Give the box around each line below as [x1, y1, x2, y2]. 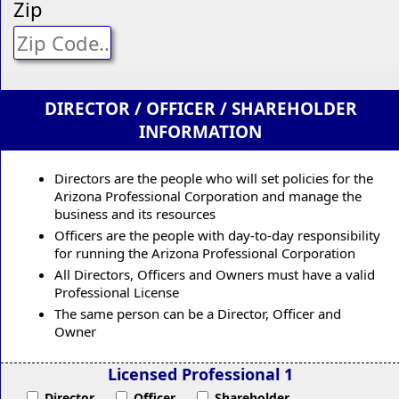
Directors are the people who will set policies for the [54, 168, 373, 187]
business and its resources [54, 204, 216, 223]
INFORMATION [139, 119, 262, 143]
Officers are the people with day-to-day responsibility [54, 225, 380, 244]
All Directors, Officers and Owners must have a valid [54, 265, 375, 283]
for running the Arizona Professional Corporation [54, 243, 355, 262]
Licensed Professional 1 [108, 362, 293, 385]
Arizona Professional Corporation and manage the [54, 186, 362, 205]
